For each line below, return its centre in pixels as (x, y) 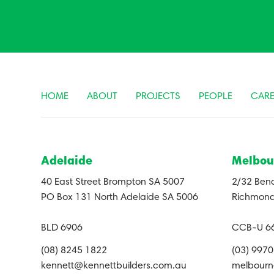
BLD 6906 (62, 228)
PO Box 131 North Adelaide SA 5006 (120, 197)
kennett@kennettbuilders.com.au (114, 266)
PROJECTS (158, 96)
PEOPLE (216, 96)
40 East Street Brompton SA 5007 (113, 182)
